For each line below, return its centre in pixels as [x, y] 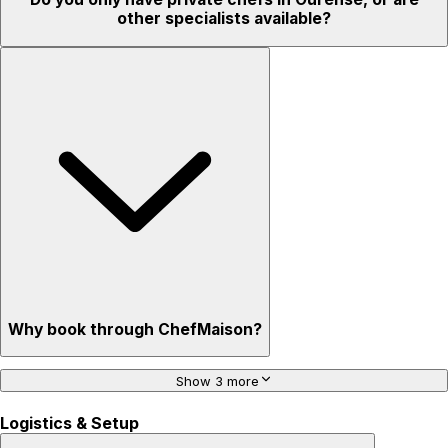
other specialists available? [224, 19]
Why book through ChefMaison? [135, 329]
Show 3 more [217, 381]
